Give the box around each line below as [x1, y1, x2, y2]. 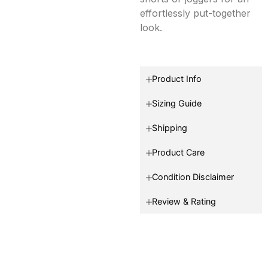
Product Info [152, 73, 202, 84]
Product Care [152, 147, 205, 157]
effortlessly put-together [140, 7, 251, 19]
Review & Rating [152, 196, 216, 206]
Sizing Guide [152, 98, 202, 108]
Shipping [152, 122, 187, 133]
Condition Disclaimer [152, 171, 234, 182]
